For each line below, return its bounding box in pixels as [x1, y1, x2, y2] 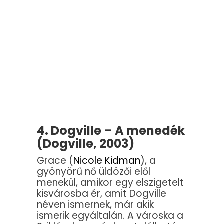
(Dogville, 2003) [37, 135, 134, 152]
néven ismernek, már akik [37, 198, 154, 212]
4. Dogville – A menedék [37, 122, 185, 139]
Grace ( [37, 154, 73, 168]
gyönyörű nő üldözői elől [37, 165, 150, 179]
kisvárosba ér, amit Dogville [37, 187, 166, 201]
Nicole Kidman [73, 154, 140, 168]
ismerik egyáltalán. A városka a [37, 209, 183, 223]
